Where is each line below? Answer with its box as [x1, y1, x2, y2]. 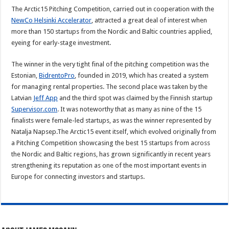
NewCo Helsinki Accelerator [11, 16, 92, 25]
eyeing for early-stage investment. [11, 39, 111, 47]
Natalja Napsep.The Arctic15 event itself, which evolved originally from [11, 128, 217, 136]
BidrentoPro [39, 72, 75, 80]
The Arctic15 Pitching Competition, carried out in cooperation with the [11, 5, 215, 13]
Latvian [11, 94, 34, 102]
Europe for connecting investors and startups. [11, 173, 145, 181]
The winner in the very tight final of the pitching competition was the [11, 60, 210, 68]
